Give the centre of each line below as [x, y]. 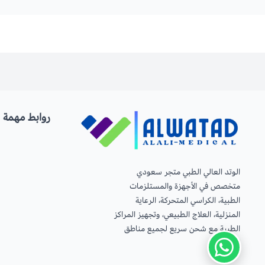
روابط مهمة [27, 117]
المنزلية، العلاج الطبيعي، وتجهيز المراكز [177, 214]
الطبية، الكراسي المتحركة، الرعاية [188, 200]
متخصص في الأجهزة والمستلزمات [185, 186]
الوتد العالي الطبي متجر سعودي [188, 172]
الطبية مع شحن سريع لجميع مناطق [182, 229]
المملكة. [227, 243]
